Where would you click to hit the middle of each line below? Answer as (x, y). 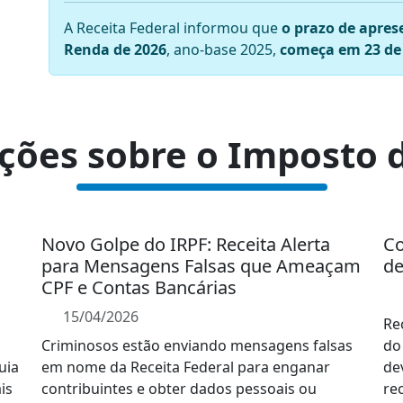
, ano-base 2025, (223, 49)
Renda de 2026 (115, 49)
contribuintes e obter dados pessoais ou (179, 389)
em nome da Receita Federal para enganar (186, 367)
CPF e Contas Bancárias (139, 287)
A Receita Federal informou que (173, 28)
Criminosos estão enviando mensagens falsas (197, 345)
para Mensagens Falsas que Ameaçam (201, 266)
